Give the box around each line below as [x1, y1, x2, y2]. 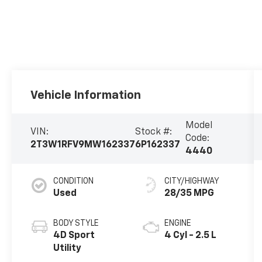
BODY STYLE [53, 219, 99, 227]
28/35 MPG [164, 188, 214, 198]
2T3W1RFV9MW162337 [30, 140, 136, 150]
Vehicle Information [30, 89, 142, 101]
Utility [53, 243, 82, 253]
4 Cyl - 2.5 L [164, 230, 216, 240]
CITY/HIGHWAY [164, 177, 219, 185]
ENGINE [164, 219, 191, 227]
